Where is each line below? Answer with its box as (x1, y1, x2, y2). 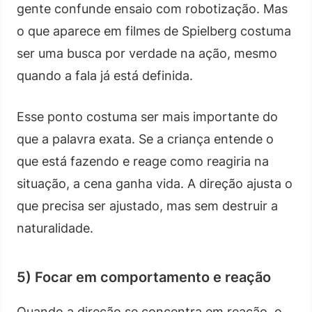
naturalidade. (17, 220, 93, 235)
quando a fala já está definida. (17, 68, 193, 83)
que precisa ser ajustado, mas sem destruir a (17, 198, 278, 213)
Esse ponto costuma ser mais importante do (17, 109, 278, 124)
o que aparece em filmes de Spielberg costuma (17, 23, 291, 38)
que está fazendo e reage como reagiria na (17, 153, 269, 169)
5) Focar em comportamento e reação (17, 268, 271, 286)
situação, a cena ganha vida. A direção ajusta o (17, 175, 292, 191)
